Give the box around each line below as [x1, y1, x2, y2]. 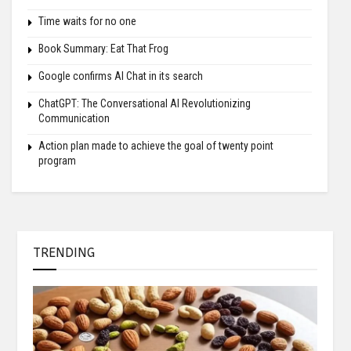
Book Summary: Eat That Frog [38, 42, 168, 55]
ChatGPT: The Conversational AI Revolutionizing [38, 96, 251, 110]
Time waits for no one [38, 14, 136, 27]
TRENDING [33, 244, 95, 260]
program [38, 154, 76, 167]
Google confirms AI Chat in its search [38, 69, 203, 82]
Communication [38, 111, 110, 125]
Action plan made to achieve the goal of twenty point [38, 139, 273, 152]
